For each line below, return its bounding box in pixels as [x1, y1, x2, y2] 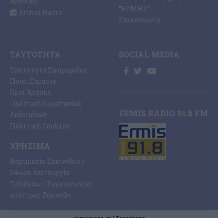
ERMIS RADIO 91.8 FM [119, 108, 208, 119]
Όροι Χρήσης [10, 88, 52, 97]
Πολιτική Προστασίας [10, 99, 82, 109]
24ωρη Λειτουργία [10, 168, 70, 178]
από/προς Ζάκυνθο [10, 190, 71, 200]
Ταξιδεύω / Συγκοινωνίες [10, 179, 92, 189]
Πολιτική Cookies [10, 121, 70, 131]
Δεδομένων [10, 110, 47, 120]
